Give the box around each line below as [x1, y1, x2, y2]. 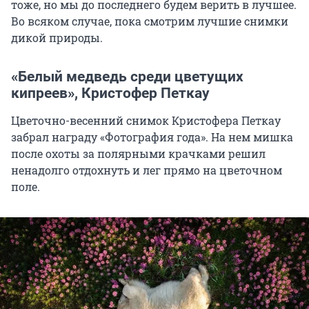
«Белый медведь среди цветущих [11, 68, 243, 85]
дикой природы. [11, 30, 103, 45]
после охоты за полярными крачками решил [11, 146, 266, 161]
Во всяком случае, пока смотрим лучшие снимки [11, 13, 288, 28]
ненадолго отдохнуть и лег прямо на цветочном [11, 162, 282, 177]
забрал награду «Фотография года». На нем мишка [11, 129, 293, 144]
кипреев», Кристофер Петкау [11, 84, 210, 101]
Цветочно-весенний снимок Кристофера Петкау [11, 112, 281, 128]
